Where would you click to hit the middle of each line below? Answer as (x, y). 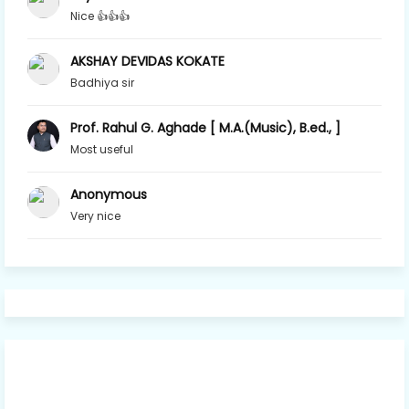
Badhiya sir (102, 82)
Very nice (95, 215)
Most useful (102, 149)
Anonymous (109, 194)
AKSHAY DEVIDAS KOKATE (147, 61)
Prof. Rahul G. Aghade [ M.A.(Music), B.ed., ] (205, 127)
